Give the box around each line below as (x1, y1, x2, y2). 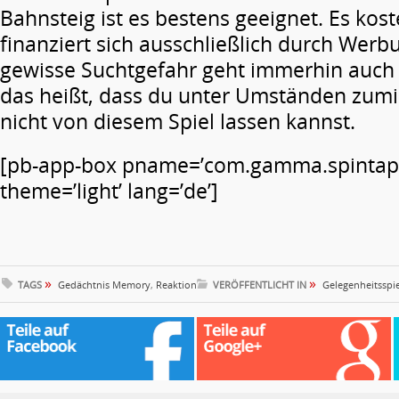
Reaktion (156, 278, 197, 291)
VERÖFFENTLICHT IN (213, 278, 309, 291)
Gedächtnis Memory (58, 278, 151, 291)
